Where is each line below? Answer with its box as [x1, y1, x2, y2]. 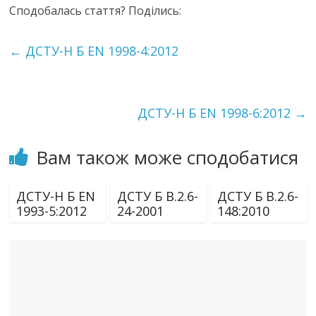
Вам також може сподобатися [36, 145, 299, 170]
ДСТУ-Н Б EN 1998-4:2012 [22, 42, 179, 59]
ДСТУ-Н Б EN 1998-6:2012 [137, 104, 294, 121]
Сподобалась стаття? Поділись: [9, 3, 182, 18]
